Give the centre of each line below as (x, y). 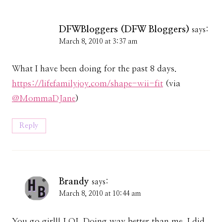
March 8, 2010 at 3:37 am (98, 41)
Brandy (74, 182)
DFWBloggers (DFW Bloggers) (124, 29)
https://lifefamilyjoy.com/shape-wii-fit (87, 84)
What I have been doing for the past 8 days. (94, 69)
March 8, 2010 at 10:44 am (100, 194)
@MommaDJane (44, 99)
